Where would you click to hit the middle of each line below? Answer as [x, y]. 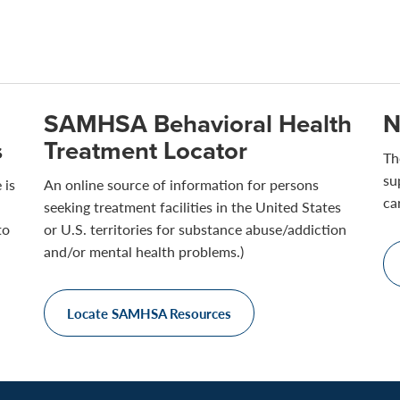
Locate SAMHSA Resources [149, 313]
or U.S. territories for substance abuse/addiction [195, 229]
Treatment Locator [146, 150]
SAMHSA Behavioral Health [198, 124]
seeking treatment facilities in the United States [192, 207]
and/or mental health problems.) [144, 251]
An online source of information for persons [181, 184]
